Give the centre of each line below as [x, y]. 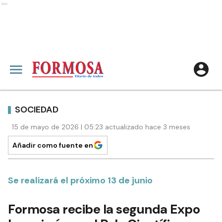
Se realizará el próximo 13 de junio [80, 180]
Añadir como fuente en [53, 145]
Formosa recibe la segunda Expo [105, 209]
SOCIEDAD [37, 109]
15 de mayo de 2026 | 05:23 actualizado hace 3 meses [101, 127]
